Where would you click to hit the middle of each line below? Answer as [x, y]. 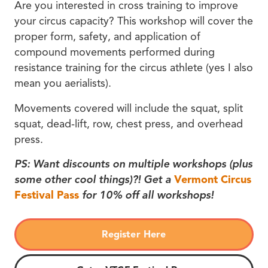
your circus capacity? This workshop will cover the [134, 21]
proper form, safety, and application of [107, 37]
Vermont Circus [213, 179]
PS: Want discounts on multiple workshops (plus [133, 164]
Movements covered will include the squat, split [129, 108]
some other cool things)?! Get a [94, 179]
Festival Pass [47, 195]
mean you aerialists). [63, 83]
